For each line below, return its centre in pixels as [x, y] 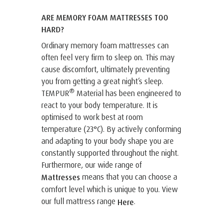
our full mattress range [79, 201]
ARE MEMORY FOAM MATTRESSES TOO [105, 17]
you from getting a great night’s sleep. [102, 81]
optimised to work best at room [92, 117]
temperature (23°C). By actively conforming [111, 129]
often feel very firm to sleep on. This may [108, 57]
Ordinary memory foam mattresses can [105, 45]
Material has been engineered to [128, 93]
